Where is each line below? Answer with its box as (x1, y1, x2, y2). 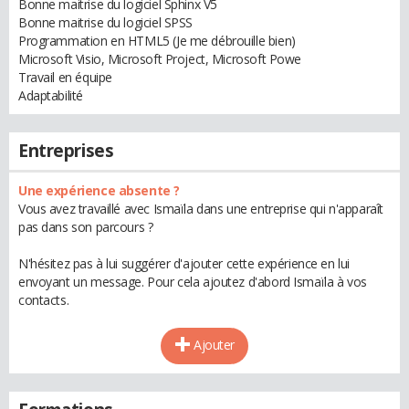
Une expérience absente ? (18, 182, 180, 199)
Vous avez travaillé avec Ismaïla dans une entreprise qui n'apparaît (18, 200, 383, 217)
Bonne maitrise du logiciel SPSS (18, 14, 193, 31)
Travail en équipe (18, 68, 112, 86)
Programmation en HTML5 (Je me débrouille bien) (18, 32, 296, 49)
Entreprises (18, 139, 114, 163)
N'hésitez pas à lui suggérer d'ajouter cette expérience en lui (18, 255, 350, 272)
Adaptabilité (18, 87, 83, 104)
